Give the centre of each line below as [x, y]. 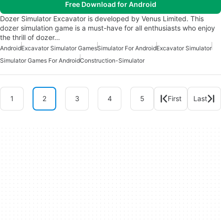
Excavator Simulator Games [59, 48]
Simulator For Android [127, 48]
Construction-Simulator [112, 60]
